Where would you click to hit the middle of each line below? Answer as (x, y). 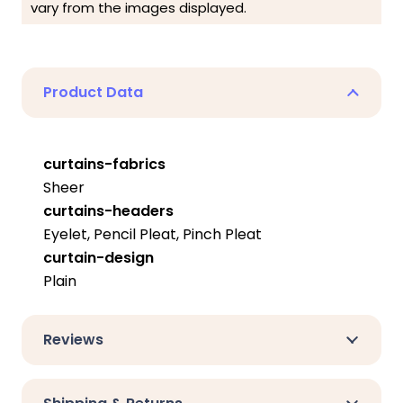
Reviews (73, 339)
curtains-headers (108, 210)
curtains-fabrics (104, 164)
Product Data (93, 92)
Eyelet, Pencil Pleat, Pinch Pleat (152, 234)
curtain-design (99, 257)
